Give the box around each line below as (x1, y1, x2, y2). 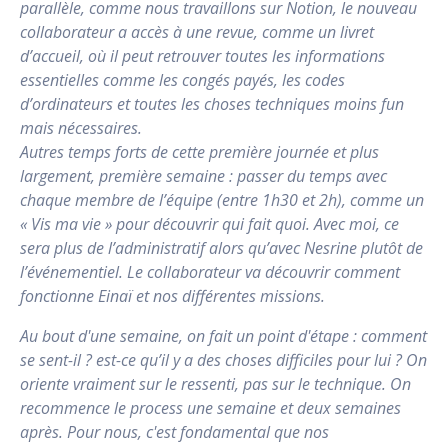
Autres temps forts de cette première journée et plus (20, 140, 379, 163)
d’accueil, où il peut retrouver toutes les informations (20, 44, 385, 67)
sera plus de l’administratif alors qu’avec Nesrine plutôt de (20, 236, 423, 259)
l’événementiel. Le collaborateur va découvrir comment (20, 260, 400, 283)
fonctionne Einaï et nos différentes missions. (20, 284, 325, 307)
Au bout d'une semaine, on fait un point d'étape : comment (20, 324, 427, 347)
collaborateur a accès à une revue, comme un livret (20, 20, 374, 43)
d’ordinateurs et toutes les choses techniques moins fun (20, 92, 404, 115)
